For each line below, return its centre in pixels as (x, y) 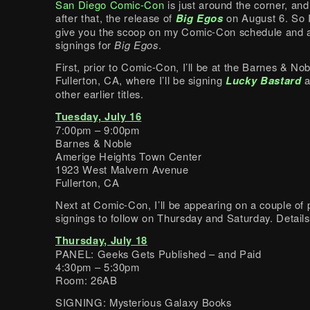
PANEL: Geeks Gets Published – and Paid (158, 253)
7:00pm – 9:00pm (98, 129)
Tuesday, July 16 (99, 116)
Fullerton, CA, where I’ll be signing (141, 80)
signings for (85, 44)
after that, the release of (116, 17)
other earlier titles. (100, 93)
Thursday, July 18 (102, 240)
